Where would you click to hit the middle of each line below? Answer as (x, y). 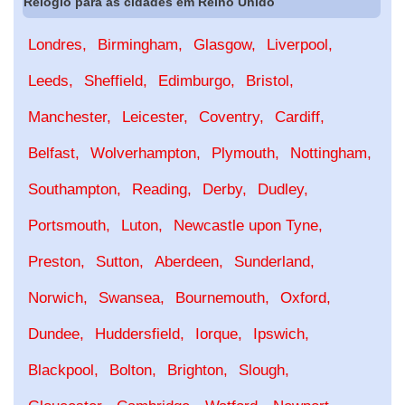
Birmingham (138, 45)
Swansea (129, 298)
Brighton (195, 371)
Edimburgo (194, 81)
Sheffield (113, 81)
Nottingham (329, 154)
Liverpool (297, 45)
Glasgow (222, 45)
